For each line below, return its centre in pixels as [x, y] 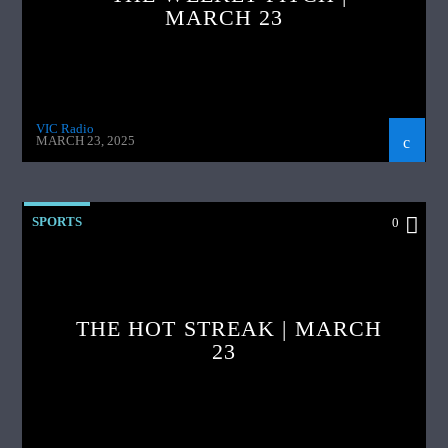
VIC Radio [65, 128]
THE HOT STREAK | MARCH [229, 328]
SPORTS [57, 221]
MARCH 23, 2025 [86, 141]
